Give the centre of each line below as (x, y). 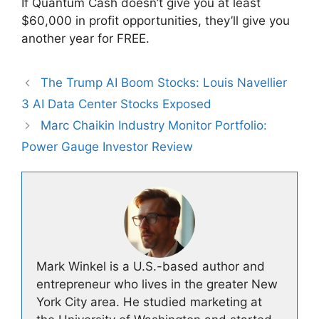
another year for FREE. (85, 39)
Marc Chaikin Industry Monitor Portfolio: (154, 126)
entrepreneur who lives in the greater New (157, 284)
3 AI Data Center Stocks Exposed (116, 104)
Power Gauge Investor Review (107, 147)
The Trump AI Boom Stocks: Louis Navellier (164, 83)
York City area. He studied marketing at (149, 302)
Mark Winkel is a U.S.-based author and (151, 267)
